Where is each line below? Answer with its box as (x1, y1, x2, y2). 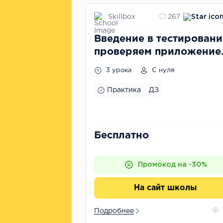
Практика (107, 87, 141, 93)
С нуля (150, 68, 175, 73)
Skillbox (108, 13, 135, 20)
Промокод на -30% (137, 162, 207, 168)
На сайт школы (134, 184, 197, 192)
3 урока (104, 68, 132, 73)
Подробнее (94, 208, 134, 214)
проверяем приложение (94, 47, 221, 56)
